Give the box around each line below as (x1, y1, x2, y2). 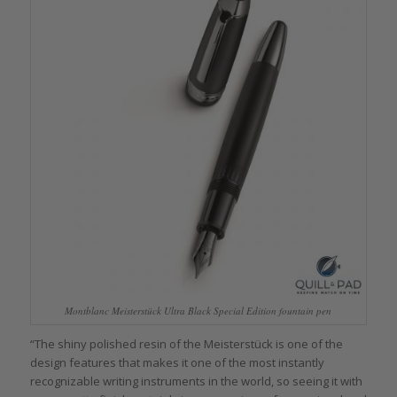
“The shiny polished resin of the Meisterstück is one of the (29, 335, 343, 352)
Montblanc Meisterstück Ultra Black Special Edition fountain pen (65, 303, 332, 317)
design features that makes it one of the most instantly (29, 354, 324, 370)
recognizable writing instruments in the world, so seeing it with (29, 372, 362, 389)
